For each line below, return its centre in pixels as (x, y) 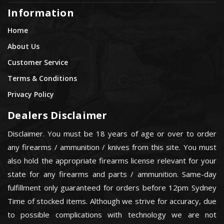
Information (41, 13)
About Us (23, 46)
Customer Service (38, 62)
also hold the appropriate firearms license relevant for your (112, 161)
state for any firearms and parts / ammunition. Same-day (112, 174)
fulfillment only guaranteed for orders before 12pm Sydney (112, 188)
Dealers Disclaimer (57, 115)
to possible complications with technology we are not (112, 215)
